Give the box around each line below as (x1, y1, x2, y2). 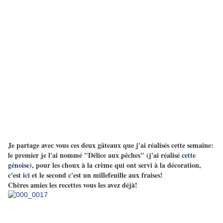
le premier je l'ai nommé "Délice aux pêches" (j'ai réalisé (8, 150, 182, 161)
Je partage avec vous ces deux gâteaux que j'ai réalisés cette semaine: (8, 140, 214, 151)
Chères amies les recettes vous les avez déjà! (8, 180, 137, 191)
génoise (8, 160, 29, 171)
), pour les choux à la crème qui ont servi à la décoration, (29, 160, 201, 171)
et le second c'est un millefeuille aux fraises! (32, 170, 163, 181)
